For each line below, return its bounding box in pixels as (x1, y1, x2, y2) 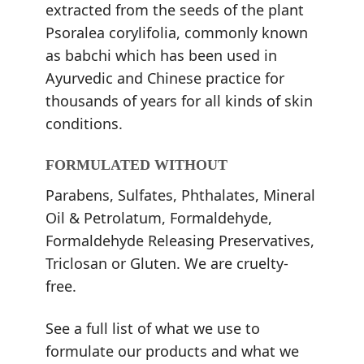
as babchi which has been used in (45, 45, 278, 65)
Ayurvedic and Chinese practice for (45, 67, 285, 88)
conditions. (45, 113, 123, 133)
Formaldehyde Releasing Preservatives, (45, 231, 315, 251)
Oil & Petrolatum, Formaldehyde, (45, 208, 273, 228)
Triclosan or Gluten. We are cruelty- (45, 253, 289, 274)
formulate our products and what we (45, 340, 300, 361)
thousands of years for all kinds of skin (45, 90, 314, 110)
